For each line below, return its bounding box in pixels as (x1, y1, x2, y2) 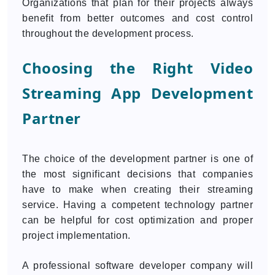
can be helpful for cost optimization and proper (22, 215, 253, 225)
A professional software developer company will (22, 260, 253, 271)
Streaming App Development (22, 83, 253, 103)
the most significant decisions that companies (22, 169, 253, 179)
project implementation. (22, 230, 131, 241)
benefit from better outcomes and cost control (22, 13, 253, 23)
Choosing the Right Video (22, 58, 253, 78)
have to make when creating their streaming (22, 184, 253, 195)
